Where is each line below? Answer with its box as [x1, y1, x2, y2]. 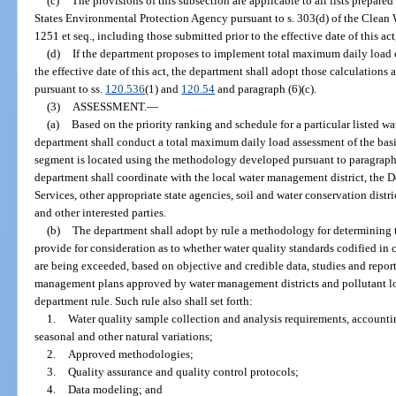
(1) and [145, 81, 182, 95]
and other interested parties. [34, 205, 167, 219]
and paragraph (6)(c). [215, 81, 317, 95]
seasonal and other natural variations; [34, 329, 214, 343]
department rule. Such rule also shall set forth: [34, 293, 254, 308]
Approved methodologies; [67, 346, 194, 361]
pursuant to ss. [34, 81, 106, 95]
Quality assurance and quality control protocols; [67, 364, 299, 378]
